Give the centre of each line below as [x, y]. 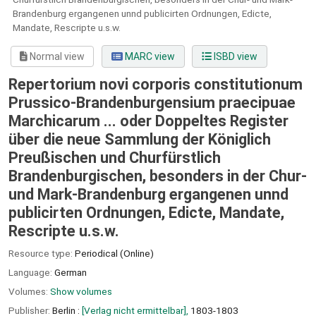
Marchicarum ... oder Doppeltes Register [148, 121]
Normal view [56, 57]
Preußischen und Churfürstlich [115, 158]
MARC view [148, 57]
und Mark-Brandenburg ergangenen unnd [148, 195]
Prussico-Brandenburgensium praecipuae [152, 103]
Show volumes [81, 291]
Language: [31, 273]
